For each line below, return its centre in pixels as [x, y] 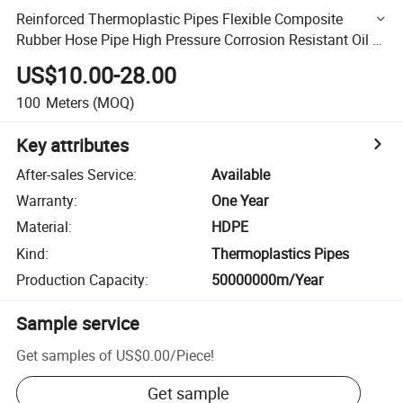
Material [43, 227]
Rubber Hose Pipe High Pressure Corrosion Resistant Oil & [199, 39]
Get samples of [65, 355]
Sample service [78, 324]
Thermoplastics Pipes [281, 253]
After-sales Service [75, 174]
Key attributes [73, 145]
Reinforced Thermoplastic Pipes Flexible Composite [180, 18]
